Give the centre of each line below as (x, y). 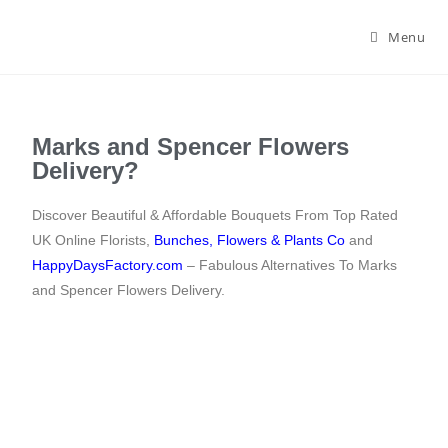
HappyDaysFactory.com (108, 265)
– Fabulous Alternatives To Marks (290, 265)
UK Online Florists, (93, 240)
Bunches (182, 240)
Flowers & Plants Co (281, 240)
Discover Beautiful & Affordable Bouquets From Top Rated (215, 215)
